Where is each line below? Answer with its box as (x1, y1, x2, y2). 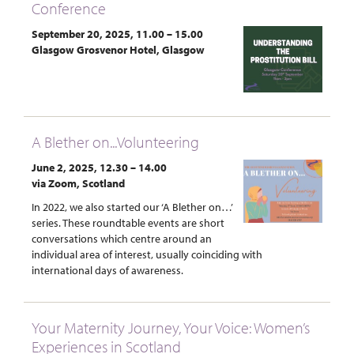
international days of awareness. (32, 262, 183, 277)
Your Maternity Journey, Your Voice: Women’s (32, 317, 310, 337)
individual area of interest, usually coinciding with (32, 247, 262, 262)
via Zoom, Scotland (32, 175, 125, 190)
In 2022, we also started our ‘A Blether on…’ (32, 199, 232, 214)
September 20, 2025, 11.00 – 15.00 (32, 27, 203, 42)
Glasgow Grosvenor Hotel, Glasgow (32, 43, 205, 58)
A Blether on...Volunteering (32, 131, 199, 152)
